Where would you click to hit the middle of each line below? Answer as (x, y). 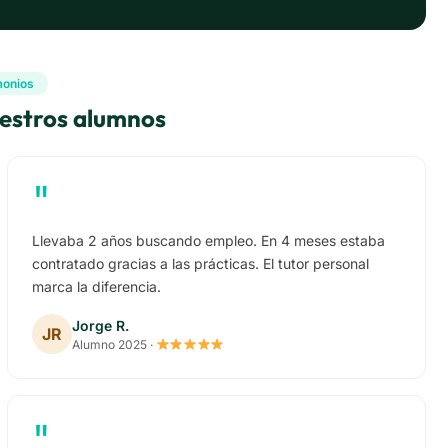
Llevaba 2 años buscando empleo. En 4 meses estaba (208, 241)
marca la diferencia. (96, 287)
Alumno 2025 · (113, 344)
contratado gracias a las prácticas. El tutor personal (200, 264)
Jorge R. (100, 325)
